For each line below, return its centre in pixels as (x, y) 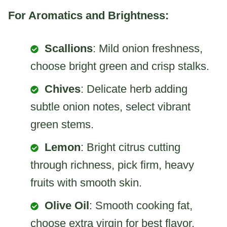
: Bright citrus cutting (130, 147)
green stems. (62, 125)
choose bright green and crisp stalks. (120, 66)
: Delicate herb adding (134, 89)
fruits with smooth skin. (86, 183)
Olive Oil (67, 206)
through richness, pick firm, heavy (112, 165)
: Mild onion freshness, (148, 49)
